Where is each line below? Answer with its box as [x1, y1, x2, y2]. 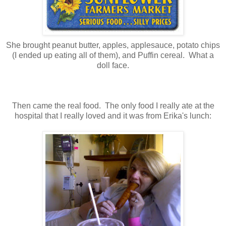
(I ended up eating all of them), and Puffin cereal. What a [12, 50, 214, 60]
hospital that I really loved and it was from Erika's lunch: [15, 111, 211, 120]
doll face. [97, 61, 129, 70]
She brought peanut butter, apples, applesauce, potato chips [6, 40, 220, 49]
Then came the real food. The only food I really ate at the [12, 101, 214, 110]
